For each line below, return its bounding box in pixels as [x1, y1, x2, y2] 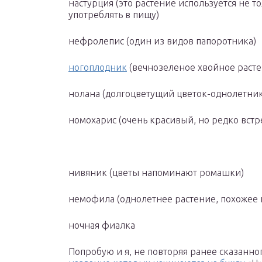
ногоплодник [68, 62, 127, 73]
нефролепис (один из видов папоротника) [68, 36, 256, 47]
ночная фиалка [68, 220, 135, 231]
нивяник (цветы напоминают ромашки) [68, 167, 244, 178]
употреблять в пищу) [68, 9, 159, 20]
